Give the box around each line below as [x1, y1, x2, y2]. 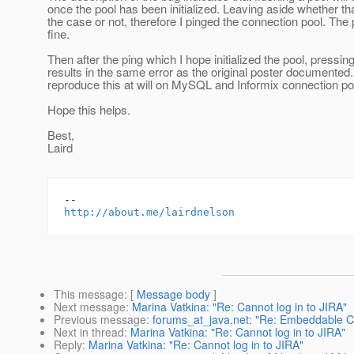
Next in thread [54, 324, 124, 341]
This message [54, 286, 124, 303]
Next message [54, 299, 126, 315]
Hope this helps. [47, 101, 130, 119]
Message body [137, 286, 210, 303]
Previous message [54, 311, 146, 328]
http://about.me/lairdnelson [64, 206, 235, 219]
